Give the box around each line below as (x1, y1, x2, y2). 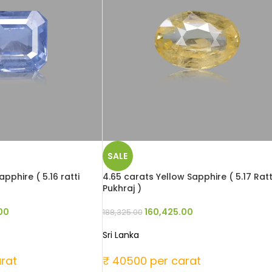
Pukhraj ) (102, 182, 141, 195)
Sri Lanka (102, 229, 139, 242)
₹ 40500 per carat (102, 253, 201, 269)
